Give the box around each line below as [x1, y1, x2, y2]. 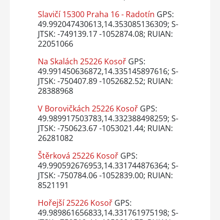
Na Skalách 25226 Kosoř [37, 55, 126, 67]
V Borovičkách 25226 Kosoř [37, 103, 138, 114]
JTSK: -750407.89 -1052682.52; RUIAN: [37, 75, 173, 86]
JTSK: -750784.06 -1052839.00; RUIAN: [37, 169, 173, 181]
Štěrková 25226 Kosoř [37, 150, 118, 161]
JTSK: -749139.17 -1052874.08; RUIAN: [37, 28, 173, 39]
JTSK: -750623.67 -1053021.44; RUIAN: [37, 122, 173, 134]
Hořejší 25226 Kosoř [37, 197, 112, 208]
